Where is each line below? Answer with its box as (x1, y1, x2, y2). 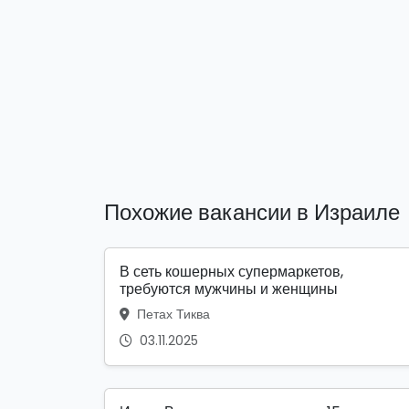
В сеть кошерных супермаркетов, (120, 260, 343, 282)
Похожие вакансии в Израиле (104, 196, 400, 227)
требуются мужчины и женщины (120, 278, 338, 299)
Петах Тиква (133, 304, 210, 323)
